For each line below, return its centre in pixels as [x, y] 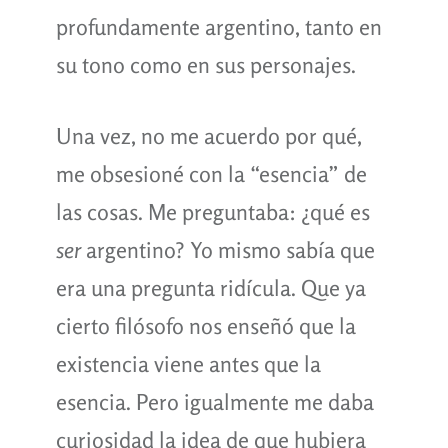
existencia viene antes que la [188, 363]
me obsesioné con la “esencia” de [211, 173]
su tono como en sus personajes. [205, 64]
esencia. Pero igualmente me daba [214, 401]
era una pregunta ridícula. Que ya [210, 287]
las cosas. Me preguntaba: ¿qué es [212, 211]
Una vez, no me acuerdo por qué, [208, 135]
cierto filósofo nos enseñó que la [205, 325]
